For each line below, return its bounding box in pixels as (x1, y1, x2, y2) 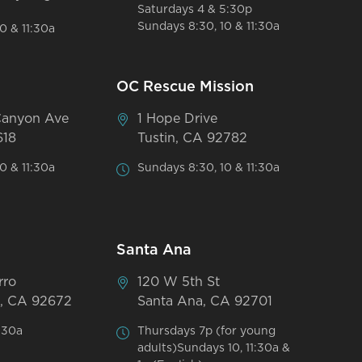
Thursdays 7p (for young (137, 325, 276, 337)
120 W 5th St (137, 275, 221, 288)
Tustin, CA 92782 (137, 131, 248, 145)
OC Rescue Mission (116, 79, 255, 95)
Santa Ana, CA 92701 (137, 294, 273, 308)
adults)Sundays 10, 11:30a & (137, 342, 291, 354)
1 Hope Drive (137, 112, 218, 125)
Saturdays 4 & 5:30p (137, 3, 253, 15)
